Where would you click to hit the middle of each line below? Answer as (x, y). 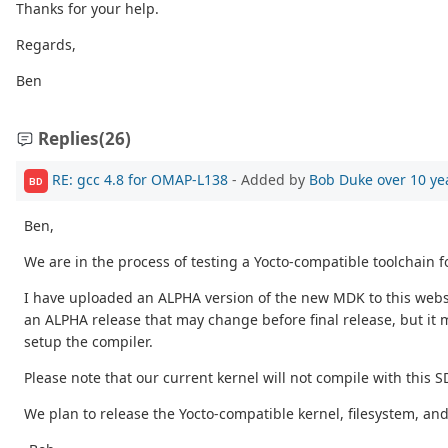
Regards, (46, 45)
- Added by (268, 180)
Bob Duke (341, 180)
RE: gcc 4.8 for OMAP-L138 (140, 180)
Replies (68, 139)
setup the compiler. (88, 342)
